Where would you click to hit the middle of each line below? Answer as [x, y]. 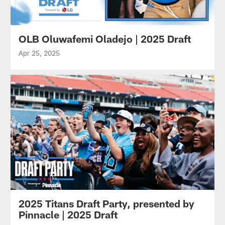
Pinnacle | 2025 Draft [68, 215]
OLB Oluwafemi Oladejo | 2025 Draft [104, 39]
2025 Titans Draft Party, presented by [106, 204]
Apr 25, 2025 [39, 53]
